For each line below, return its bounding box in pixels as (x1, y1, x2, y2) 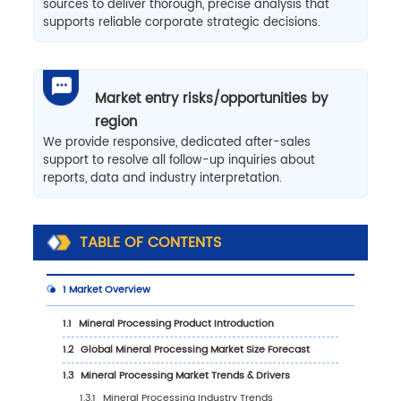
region (94, 110, 137, 133)
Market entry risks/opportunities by (94, 87, 328, 110)
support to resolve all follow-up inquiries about (42, 150, 315, 170)
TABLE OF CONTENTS (79, 230, 221, 254)
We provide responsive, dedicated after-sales (42, 132, 311, 152)
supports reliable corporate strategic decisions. (42, 13, 320, 32)
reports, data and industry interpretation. (42, 168, 282, 188)
